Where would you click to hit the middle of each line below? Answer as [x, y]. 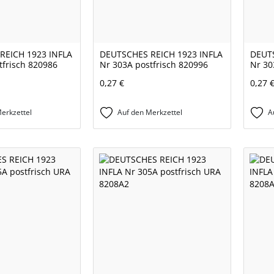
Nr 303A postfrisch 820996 [154, 65]
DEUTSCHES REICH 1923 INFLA [161, 54]
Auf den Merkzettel [150, 113]
